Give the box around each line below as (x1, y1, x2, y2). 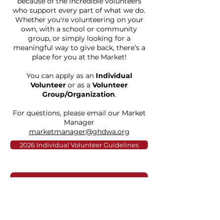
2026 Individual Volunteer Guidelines (20, 141, 138, 149)
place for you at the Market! (31, 53, 127, 61)
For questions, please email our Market (12, 109, 146, 117)
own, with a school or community (21, 25, 137, 33)
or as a (66, 81, 92, 89)
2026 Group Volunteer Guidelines (26, 203, 132, 211)
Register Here (46, 177, 110, 188)
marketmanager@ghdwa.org (28, 127, 130, 136)
